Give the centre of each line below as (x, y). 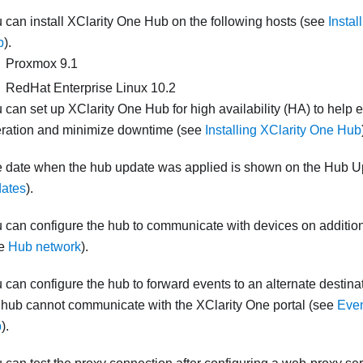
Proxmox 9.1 (42, 64)
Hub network (45, 247)
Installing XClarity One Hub (283, 130)
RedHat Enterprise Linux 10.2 (91, 88)
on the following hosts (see (248, 22)
